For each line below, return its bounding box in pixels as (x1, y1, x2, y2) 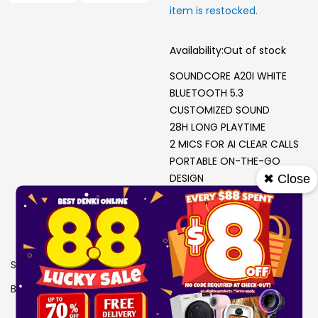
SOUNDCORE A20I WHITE (170, 69, 287, 83)
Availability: (170, 43, 224, 57)
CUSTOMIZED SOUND (170, 103, 270, 117)
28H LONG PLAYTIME (170, 120, 265, 134)
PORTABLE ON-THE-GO (170, 154, 280, 168)
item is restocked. (170, 4, 258, 18)
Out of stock (224, 43, 286, 57)
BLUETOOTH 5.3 (170, 86, 243, 100)
